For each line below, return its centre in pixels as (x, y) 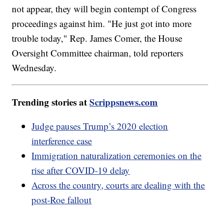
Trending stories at (51, 102)
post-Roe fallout (62, 199)
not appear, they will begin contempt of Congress (104, 8)
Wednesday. (34, 67)
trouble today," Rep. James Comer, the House (97, 38)
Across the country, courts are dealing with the (118, 185)
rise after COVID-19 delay (81, 170)
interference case (62, 140)
